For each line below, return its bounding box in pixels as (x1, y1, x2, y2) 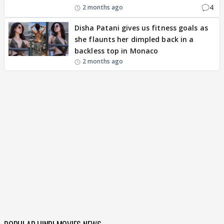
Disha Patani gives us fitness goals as (74, 23, 208, 32)
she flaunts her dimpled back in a (74, 34, 194, 44)
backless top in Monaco (74, 46, 158, 55)
